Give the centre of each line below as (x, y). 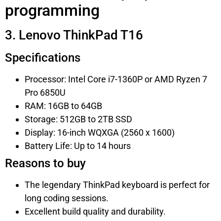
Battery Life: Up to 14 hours (78, 146)
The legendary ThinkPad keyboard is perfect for (117, 184)
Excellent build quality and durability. (95, 211)
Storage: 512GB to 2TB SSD (78, 119)
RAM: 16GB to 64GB (63, 106)
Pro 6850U (45, 92)
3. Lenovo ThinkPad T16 (74, 35)
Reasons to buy (45, 163)
